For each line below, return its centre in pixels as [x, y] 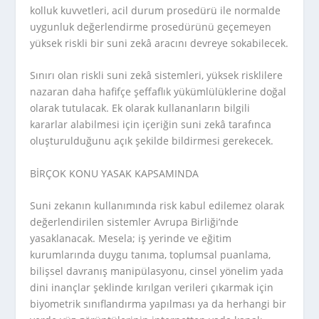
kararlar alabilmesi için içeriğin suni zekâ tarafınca [151, 125]
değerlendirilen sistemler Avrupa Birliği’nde [135, 221]
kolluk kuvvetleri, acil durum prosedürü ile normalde [156, 10]
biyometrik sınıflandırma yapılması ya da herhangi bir [158, 303]
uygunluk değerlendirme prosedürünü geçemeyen [151, 26]
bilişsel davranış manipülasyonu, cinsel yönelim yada [157, 271]
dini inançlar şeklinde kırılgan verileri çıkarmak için [152, 287]
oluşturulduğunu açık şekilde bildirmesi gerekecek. [152, 141]
